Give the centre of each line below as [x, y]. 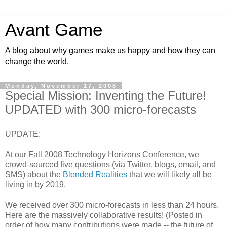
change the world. [37, 62]
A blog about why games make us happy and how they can [110, 50]
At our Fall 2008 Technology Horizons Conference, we [102, 154]
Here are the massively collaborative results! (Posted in [104, 215]
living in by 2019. [35, 184]
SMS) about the [34, 174]
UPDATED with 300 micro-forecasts [101, 110]
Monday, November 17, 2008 [61, 86]
